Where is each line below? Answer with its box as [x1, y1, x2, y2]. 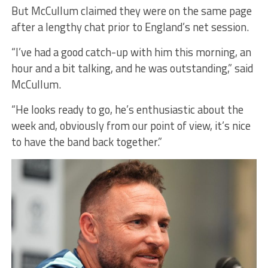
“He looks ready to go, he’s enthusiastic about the [11, 101, 243, 118]
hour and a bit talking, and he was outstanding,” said [11, 60, 253, 77]
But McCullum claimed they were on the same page [11, 2, 252, 20]
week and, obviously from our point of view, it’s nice [11, 117, 251, 135]
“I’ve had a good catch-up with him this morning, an [11, 44, 251, 61]
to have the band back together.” [11, 133, 162, 151]
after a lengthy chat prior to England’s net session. [11, 19, 249, 36]
